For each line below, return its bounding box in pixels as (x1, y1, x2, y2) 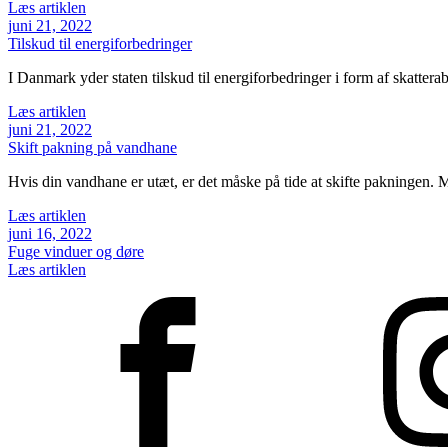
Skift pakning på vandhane (8, 138, 177, 156)
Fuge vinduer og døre (8, 242, 144, 260)
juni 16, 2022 (8, 224, 92, 242)
